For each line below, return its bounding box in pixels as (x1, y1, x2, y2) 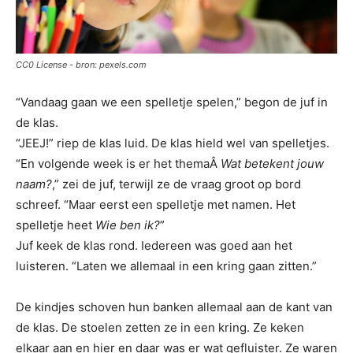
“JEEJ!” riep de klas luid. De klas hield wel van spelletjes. (16, 135, 329, 150)
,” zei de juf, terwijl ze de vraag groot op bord (52, 176, 301, 191)
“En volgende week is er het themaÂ (16, 155, 221, 171)
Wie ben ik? (95, 217, 160, 232)
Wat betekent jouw (221, 155, 324, 171)
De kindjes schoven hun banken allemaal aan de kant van (16, 299, 333, 314)
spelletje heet (16, 217, 95, 232)
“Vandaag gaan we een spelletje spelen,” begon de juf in (16, 94, 328, 110)
